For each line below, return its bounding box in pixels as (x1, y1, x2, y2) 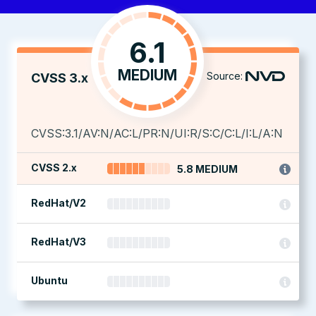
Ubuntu (31, 274, 68, 286)
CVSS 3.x (31, 71, 88, 85)
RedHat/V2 (31, 197, 86, 209)
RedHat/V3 (31, 236, 86, 248)
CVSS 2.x (31, 162, 77, 174)
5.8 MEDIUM (177, 163, 238, 175)
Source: (207, 70, 243, 82)
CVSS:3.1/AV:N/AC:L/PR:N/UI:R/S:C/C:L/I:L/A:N (31, 126, 283, 140)
